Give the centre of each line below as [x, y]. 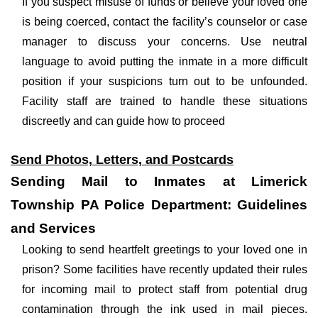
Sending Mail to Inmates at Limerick [159, 181]
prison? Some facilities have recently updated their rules [165, 269]
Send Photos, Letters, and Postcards [122, 160]
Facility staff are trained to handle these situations [165, 101]
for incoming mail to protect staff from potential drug [165, 289]
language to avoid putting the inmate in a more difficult [165, 61]
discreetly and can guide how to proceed [124, 121]
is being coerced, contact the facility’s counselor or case [165, 22]
